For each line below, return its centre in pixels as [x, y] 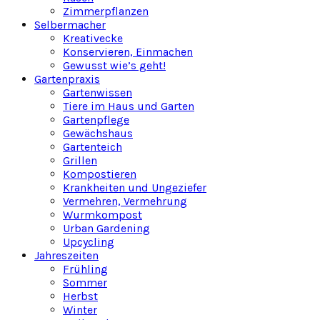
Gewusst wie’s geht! [114, 66]
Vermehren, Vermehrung [125, 201]
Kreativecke [93, 39]
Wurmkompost [102, 215]
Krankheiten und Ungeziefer [135, 188]
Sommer [85, 283]
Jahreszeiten [66, 256]
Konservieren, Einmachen [128, 52]
